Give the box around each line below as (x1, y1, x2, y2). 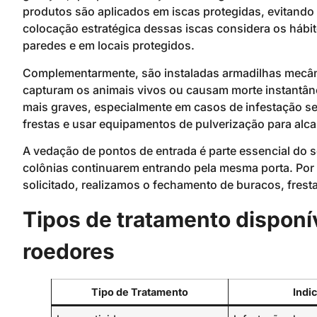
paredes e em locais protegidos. (23, 38, 195, 53)
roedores (23, 238, 115, 264)
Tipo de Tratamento (91, 285, 188, 298)
